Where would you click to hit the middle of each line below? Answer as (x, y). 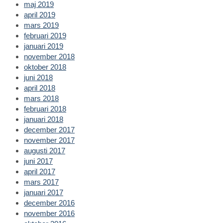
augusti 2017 (45, 150)
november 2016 (49, 213)
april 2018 (40, 88)
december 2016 (49, 203)
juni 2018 (38, 77)
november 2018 (49, 56)
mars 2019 (41, 25)
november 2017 (49, 140)
